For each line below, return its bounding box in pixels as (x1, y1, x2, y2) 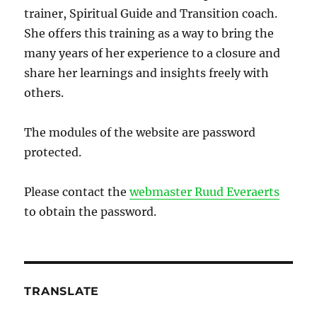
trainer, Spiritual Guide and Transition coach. (24, 6, 278, 21)
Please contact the (24, 184, 130, 199)
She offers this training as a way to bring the (24, 25, 275, 40)
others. (24, 85, 64, 100)
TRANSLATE (24, 284, 100, 298)
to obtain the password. (24, 204, 157, 219)
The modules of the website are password (24, 125, 256, 139)
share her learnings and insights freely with (24, 65, 270, 80)
